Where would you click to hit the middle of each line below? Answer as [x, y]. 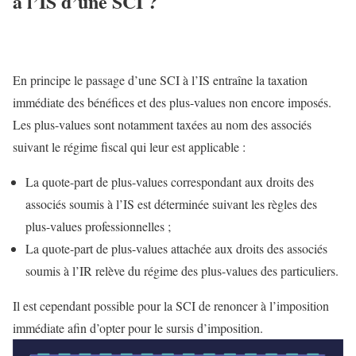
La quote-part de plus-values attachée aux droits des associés [176, 248]
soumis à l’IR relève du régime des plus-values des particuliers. [182, 270]
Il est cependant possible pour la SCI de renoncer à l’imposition [171, 305]
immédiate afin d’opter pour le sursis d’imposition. [138, 327]
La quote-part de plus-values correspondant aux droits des [170, 181]
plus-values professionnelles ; [98, 226]
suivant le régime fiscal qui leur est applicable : [129, 146]
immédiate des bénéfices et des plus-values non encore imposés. [172, 102]
